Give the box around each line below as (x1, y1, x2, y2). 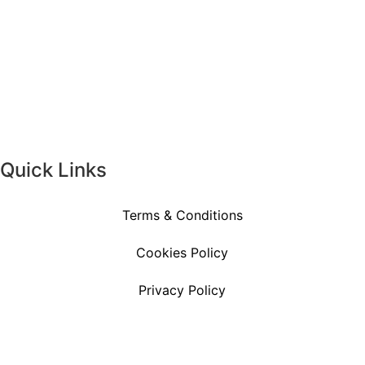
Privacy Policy (139, 282, 226, 299)
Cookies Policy (136, 244, 229, 262)
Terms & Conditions (121, 207, 243, 224)
